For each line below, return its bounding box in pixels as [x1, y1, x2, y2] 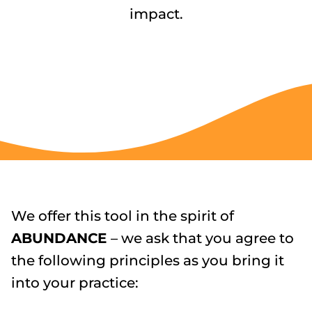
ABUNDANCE [11, 229, 111, 247]
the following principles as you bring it [11, 251, 284, 269]
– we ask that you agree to [111, 229, 294, 247]
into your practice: [11, 274, 139, 291]
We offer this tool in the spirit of [11, 207, 234, 224]
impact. [129, 5, 183, 22]
